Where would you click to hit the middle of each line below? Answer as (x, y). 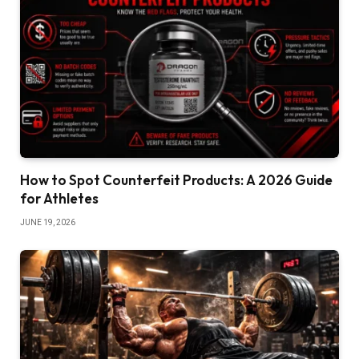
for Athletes (59, 198)
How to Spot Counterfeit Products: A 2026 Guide (176, 179)
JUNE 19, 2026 (48, 222)
